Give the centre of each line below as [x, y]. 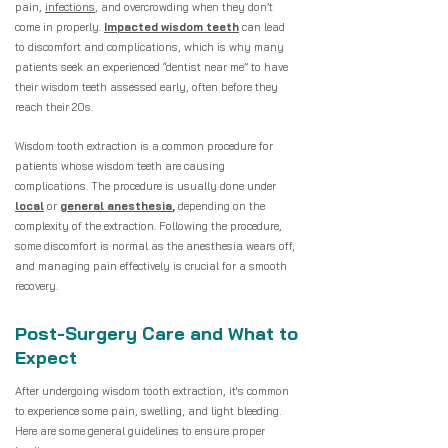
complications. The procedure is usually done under [145, 186]
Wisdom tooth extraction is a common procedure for [144, 146]
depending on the [220, 206]
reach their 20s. [54, 107]
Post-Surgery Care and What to [156, 333]
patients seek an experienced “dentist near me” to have [151, 67]
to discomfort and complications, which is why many [149, 47]
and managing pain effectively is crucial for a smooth [151, 266]
